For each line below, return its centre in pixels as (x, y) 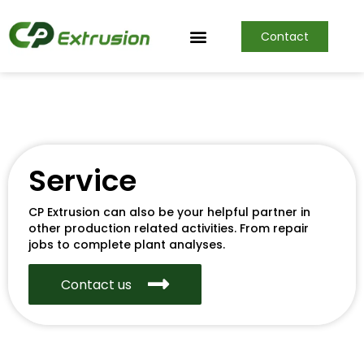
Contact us (96, 284)
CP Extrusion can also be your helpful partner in (169, 212)
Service (82, 181)
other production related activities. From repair (169, 228)
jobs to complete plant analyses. (127, 244)
